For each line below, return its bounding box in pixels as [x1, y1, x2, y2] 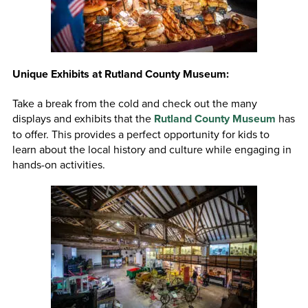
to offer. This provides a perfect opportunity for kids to [12, 126, 269, 142]
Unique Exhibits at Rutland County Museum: [12, 65, 229, 82]
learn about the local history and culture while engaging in [12, 141, 291, 157]
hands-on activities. [12, 156, 105, 172]
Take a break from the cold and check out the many [12, 95, 257, 111]
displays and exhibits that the [12, 110, 154, 126]
